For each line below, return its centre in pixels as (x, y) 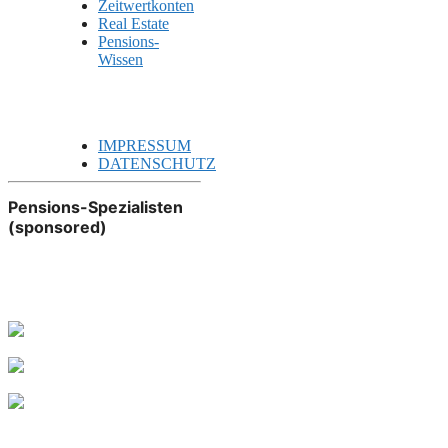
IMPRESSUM (144, 146)
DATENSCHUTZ (157, 164)
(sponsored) (57, 226)
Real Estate (133, 24)
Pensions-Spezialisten (95, 206)
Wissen (120, 60)
